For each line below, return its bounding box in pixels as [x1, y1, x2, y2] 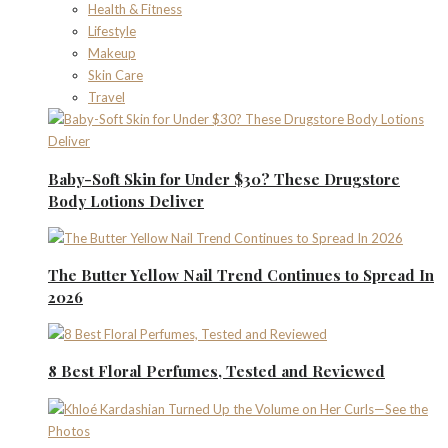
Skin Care [88, 67, 143, 84]
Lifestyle [88, 23, 136, 40]
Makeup [88, 45, 136, 62]
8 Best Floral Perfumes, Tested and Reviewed [48, 361, 385, 382]
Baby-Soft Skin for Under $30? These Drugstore [48, 168, 400, 189]
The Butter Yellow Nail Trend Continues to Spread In [48, 264, 434, 285]
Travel [88, 89, 125, 106]
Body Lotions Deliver [48, 190, 204, 211]
